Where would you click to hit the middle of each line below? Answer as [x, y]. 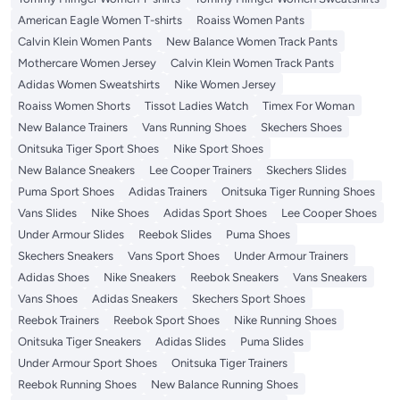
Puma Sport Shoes [66, 191]
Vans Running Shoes [194, 127]
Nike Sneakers [140, 277]
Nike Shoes [120, 212]
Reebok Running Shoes [77, 384]
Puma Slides [272, 341]
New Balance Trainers [73, 127]
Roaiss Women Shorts [74, 105]
